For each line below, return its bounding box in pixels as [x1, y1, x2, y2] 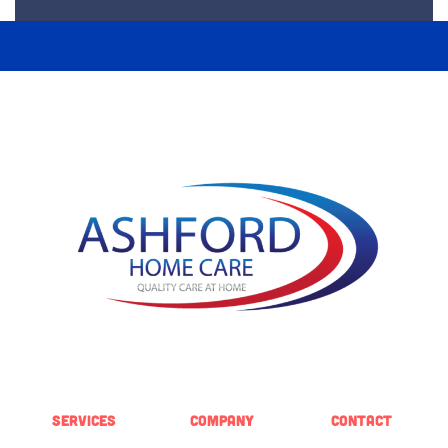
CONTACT [331, 411, 393, 430]
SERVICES [51, 411, 116, 430]
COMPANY [189, 411, 254, 430]
